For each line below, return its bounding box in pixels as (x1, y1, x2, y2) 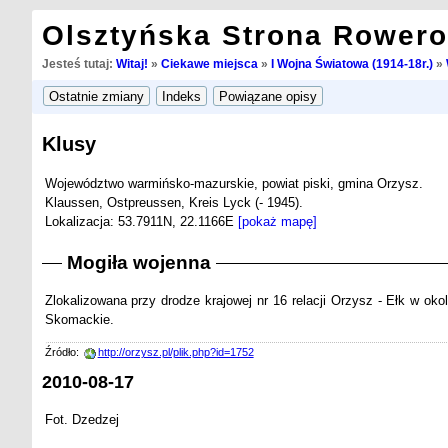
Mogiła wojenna (66, 252, 211, 274)
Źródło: (44, 346, 82, 359)
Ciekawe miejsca (160, 58, 258, 70)
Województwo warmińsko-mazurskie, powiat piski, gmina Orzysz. (44, 175, 423, 191)
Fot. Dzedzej (44, 412, 119, 428)
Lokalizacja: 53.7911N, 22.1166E (44, 213, 238, 229)
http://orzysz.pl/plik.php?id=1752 (97, 346, 254, 359)
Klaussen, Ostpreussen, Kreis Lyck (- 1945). (44, 194, 303, 210)
